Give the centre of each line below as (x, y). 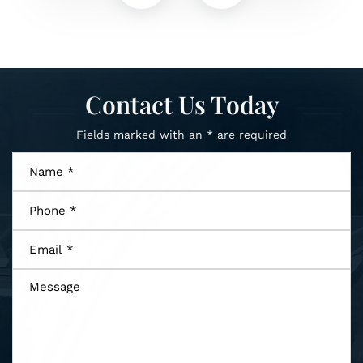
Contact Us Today (181, 104)
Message (42, 278)
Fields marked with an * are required (181, 134)
